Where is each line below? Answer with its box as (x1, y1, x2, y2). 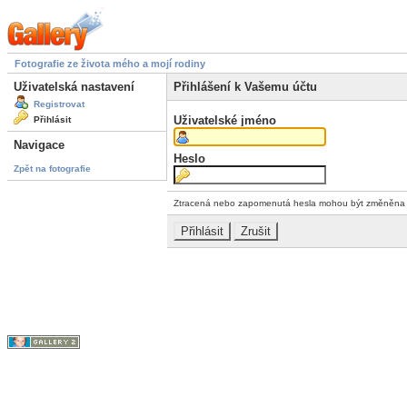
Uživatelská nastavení (14, 80, 134, 94)
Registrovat (34, 99, 84, 110)
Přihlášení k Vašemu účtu (174, 80, 317, 94)
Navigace (14, 138, 65, 153)
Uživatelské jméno (174, 113, 276, 127)
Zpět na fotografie (14, 163, 91, 174)
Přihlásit (34, 114, 71, 125)
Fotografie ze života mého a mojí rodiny (15, 58, 205, 70)
